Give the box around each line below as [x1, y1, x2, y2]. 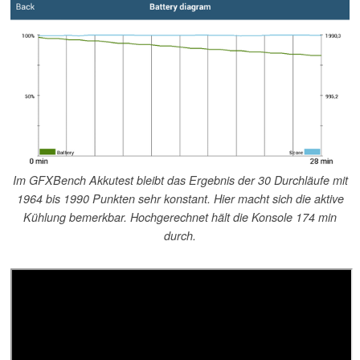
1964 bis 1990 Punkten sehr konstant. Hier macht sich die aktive [16, 190, 344, 207]
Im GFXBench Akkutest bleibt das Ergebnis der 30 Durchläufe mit [12, 172, 348, 189]
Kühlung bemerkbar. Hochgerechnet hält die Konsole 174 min [23, 209, 337, 226]
